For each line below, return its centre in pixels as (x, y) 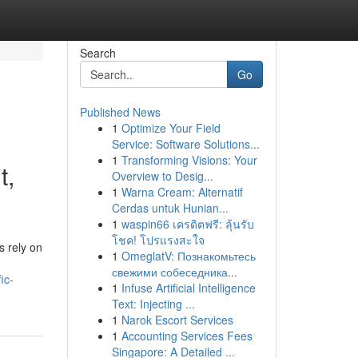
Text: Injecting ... (153, 304)
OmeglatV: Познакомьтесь (188, 256)
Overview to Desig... (162, 176)
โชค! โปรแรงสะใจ (158, 240)
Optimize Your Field (171, 128)
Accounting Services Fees (187, 336)
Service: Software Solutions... (185, 144)
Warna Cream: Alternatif (182, 192)
